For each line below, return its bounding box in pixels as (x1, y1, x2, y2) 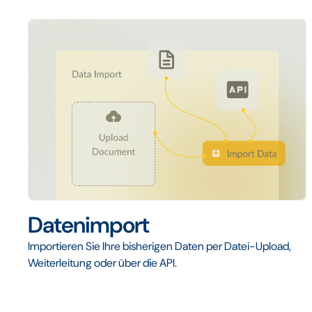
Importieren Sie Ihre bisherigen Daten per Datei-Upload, (28, 239, 291, 254)
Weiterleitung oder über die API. (28, 256, 177, 271)
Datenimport (28, 210, 150, 240)
